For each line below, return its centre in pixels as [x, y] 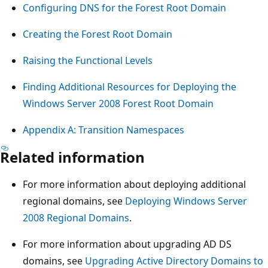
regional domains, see [74, 201]
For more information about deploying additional [134, 184]
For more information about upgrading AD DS [127, 244]
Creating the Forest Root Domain [98, 34]
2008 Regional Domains [76, 217]
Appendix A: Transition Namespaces [103, 130]
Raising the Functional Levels [88, 60]
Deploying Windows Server [186, 201]
